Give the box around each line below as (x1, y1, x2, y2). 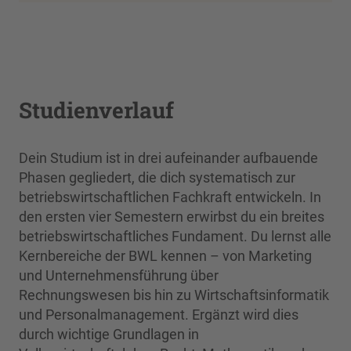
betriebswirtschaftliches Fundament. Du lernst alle (19, 228, 331, 245)
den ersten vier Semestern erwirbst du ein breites (19, 208, 324, 226)
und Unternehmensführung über (19, 267, 219, 284)
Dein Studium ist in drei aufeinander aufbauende (19, 150, 318, 167)
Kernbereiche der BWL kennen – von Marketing (19, 248, 312, 265)
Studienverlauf (19, 96, 174, 125)
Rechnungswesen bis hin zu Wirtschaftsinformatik (19, 287, 329, 304)
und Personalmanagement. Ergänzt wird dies (19, 306, 299, 324)
